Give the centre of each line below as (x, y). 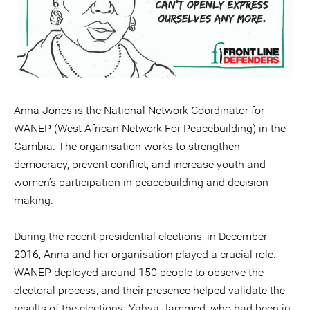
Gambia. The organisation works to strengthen (127, 146)
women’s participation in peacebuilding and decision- (143, 182)
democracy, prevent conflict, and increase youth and (140, 164)
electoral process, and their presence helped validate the (149, 290)
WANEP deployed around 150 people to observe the (139, 272)
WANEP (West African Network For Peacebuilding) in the (150, 128)
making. (34, 200)
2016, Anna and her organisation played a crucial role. (145, 254)
